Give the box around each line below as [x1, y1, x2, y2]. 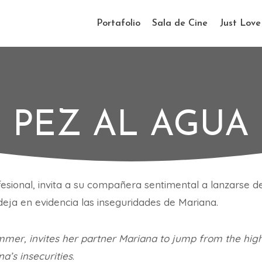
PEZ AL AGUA [13, 109, 249, 144]
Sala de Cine [152, 19, 208, 28]
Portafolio [96, 19, 140, 28]
